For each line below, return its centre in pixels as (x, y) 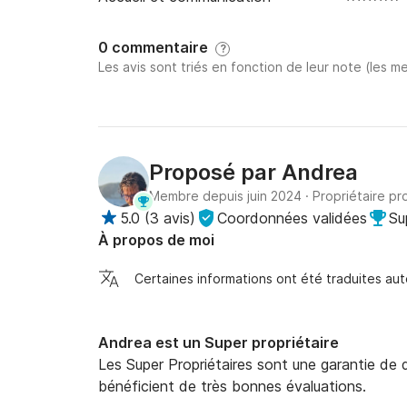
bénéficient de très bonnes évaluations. (232, 386)
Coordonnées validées (292, 218)
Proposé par (215, 172)
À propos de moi (156, 240)
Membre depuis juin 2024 (225, 196)
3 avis (170, 218)
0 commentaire (157, 47)
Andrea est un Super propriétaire (218, 342)
